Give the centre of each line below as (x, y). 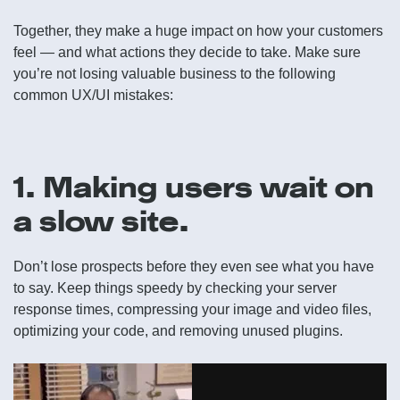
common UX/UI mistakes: (93, 95)
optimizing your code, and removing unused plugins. (178, 331)
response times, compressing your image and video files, (192, 309)
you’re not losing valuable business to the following (175, 74)
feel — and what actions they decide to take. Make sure (187, 52)
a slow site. (101, 221)
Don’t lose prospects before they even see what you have (194, 267)
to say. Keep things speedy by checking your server (175, 288)
